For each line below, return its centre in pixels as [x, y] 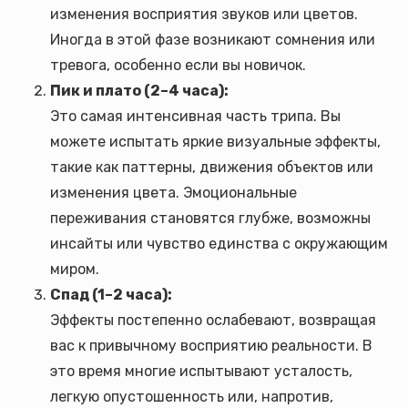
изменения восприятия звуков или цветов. [204, 14]
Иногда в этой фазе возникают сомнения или [213, 40]
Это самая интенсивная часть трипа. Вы [195, 116]
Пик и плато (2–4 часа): [139, 91]
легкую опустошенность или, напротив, [192, 397]
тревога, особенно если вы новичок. [178, 65]
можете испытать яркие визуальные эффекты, [215, 142]
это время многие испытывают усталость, [201, 371]
